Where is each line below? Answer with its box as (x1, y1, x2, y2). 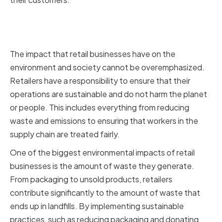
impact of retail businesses (10, 29, 173, 47)
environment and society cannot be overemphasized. (10, 62, 205, 73)
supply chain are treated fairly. (10, 129, 120, 140)
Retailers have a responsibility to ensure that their (10, 75, 190, 86)
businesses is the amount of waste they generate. (10, 161, 194, 171)
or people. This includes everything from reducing (10, 102, 189, 113)
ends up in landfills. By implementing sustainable (10, 201, 184, 212)
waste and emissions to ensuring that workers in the (10, 115, 198, 126)
